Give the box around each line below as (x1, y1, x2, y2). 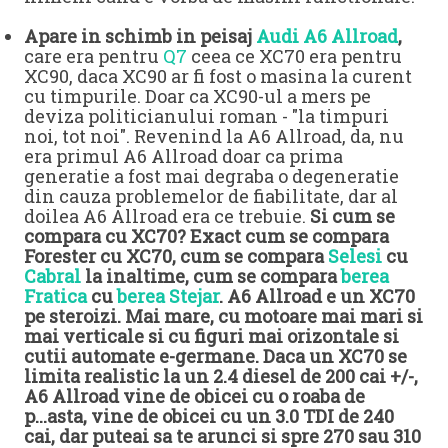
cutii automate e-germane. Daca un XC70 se (24, 343, 407, 368)
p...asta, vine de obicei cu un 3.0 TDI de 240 (24, 403, 394, 428)
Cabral (24, 263, 81, 288)
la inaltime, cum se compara (81, 263, 341, 288)
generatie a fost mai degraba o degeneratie (24, 163, 399, 188)
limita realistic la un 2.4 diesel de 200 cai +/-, (24, 363, 418, 388)
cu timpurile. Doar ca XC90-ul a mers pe (24, 83, 371, 108)
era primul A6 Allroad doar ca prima (24, 143, 343, 168)
